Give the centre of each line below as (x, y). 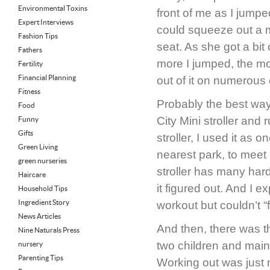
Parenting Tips (41, 258)
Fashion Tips (38, 36)
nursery (30, 244)
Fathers (30, 50)
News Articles (39, 216)
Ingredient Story (44, 202)
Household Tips (43, 188)
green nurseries (42, 161)
